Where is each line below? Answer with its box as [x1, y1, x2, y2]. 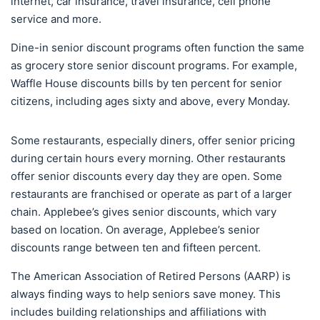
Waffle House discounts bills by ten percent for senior [11, 76, 282, 91]
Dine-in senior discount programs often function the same [11, 41, 304, 55]
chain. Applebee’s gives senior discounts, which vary [11, 205, 276, 219]
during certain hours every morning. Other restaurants [11, 151, 286, 166]
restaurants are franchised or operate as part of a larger [11, 187, 292, 201]
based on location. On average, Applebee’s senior [11, 223, 260, 237]
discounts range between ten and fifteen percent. [11, 241, 261, 255]
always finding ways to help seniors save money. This [11, 287, 281, 301]
